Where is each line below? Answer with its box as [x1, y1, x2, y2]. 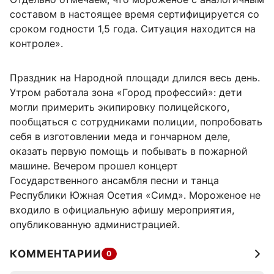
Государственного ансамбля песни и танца [10, 174, 219, 187]
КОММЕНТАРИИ [10, 247, 102, 260]
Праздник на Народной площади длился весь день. [10, 71, 260, 84]
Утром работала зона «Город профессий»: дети [10, 86, 242, 98]
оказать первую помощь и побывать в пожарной [10, 144, 248, 157]
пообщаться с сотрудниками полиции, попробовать [10, 115, 262, 128]
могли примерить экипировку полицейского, [10, 100, 229, 113]
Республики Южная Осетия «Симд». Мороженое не [10, 188, 261, 201]
